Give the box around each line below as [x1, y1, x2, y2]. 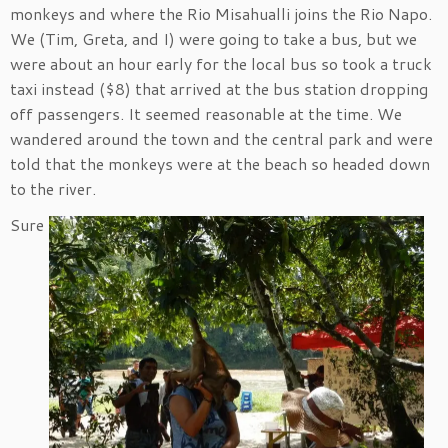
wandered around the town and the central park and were [10, 126, 433, 150]
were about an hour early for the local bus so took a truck [10, 51, 432, 75]
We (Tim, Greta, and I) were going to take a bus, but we [10, 26, 417, 50]
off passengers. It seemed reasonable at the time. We [10, 101, 402, 125]
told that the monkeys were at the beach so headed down [10, 151, 430, 175]
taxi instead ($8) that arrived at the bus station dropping [10, 76, 428, 100]
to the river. [10, 176, 96, 200]
